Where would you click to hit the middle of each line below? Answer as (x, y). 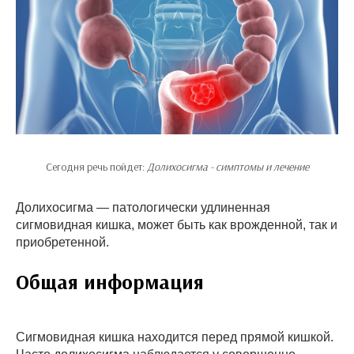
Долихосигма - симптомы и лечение (228, 167)
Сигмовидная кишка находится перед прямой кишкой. (175, 337)
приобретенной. (62, 242)
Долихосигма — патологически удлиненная (143, 207)
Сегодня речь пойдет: (96, 167)
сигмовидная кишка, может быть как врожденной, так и (177, 225)
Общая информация (110, 282)
